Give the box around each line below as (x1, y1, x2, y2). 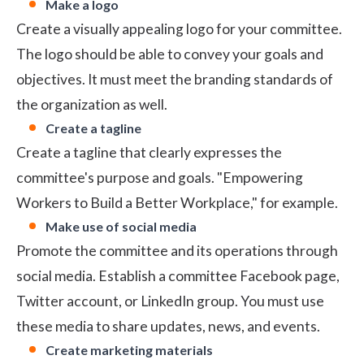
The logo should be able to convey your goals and (16, 45, 323, 63)
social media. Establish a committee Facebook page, (16, 267, 340, 285)
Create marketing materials (45, 342, 213, 358)
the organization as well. (16, 96, 167, 114)
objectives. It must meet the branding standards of (16, 71, 333, 89)
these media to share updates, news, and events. (16, 318, 320, 336)
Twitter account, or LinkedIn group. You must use (16, 292, 324, 310)
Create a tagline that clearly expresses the (16, 144, 282, 162)
